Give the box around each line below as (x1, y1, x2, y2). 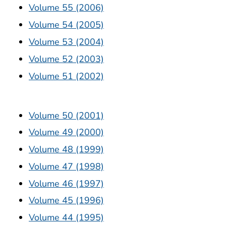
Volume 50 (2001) (29, 109, 104, 122)
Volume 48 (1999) (29, 143, 104, 156)
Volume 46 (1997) (29, 177, 104, 190)
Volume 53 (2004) (29, 35, 104, 48)
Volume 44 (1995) (29, 211, 104, 224)
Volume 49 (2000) (29, 126, 104, 139)
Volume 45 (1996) (29, 194, 104, 207)
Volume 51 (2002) (29, 70, 104, 82)
